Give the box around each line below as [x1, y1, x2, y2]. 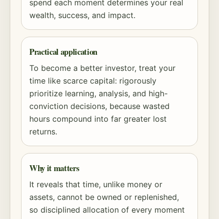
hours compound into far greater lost [29, 114, 167, 124]
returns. [29, 127, 57, 136]
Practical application [29, 45, 97, 58]
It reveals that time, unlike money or [29, 179, 162, 189]
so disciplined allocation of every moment [29, 205, 185, 215]
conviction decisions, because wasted [29, 101, 170, 111]
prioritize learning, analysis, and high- [29, 88, 168, 98]
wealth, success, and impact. [29, 10, 135, 20]
